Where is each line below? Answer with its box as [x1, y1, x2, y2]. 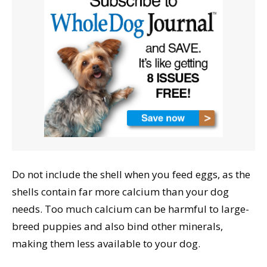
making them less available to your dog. [12, 237, 200, 251]
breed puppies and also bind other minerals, [12, 219, 223, 234]
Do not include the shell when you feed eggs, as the [12, 167, 250, 182]
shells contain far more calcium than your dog [12, 185, 229, 199]
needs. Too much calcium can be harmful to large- [12, 202, 249, 216]
